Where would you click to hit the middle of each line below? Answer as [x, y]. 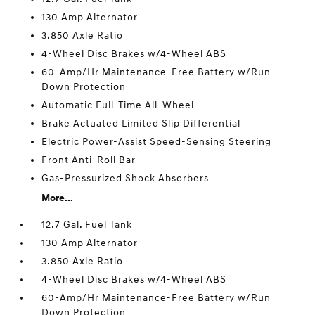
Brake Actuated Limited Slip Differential [141, 123]
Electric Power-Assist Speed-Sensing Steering [157, 142]
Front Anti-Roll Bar [89, 160]
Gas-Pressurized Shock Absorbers [126, 178]
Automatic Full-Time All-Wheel [118, 105]
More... [58, 198]
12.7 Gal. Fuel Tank [87, 225]
